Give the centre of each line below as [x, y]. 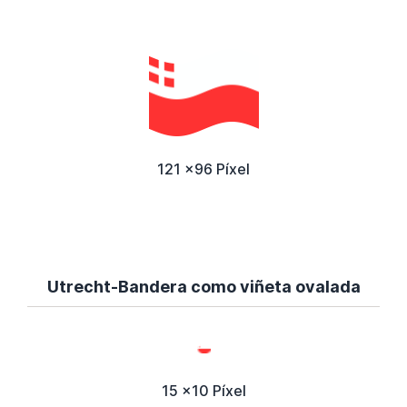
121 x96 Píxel [203, 169]
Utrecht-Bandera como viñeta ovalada [203, 287]
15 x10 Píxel [203, 391]
